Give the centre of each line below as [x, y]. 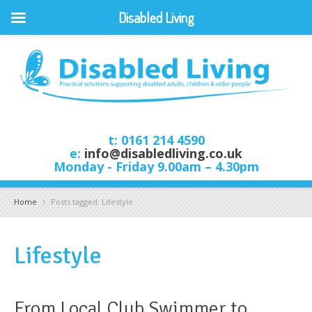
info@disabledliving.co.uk [163, 153]
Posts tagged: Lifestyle [92, 201]
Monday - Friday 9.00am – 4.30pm [156, 166]
